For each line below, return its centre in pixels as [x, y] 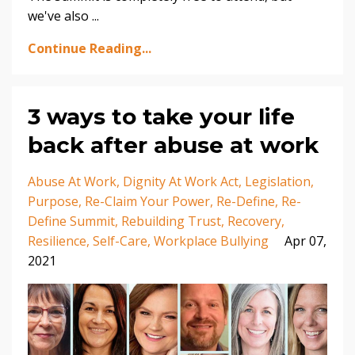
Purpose [53, 202]
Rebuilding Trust [171, 221]
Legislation [278, 182]
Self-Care [120, 241]
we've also [60, 16]
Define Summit [71, 221]
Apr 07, [305, 241]
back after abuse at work [173, 145]
